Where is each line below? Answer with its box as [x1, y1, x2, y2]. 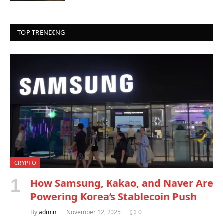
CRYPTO [14, 158, 36, 166]
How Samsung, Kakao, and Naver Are [30, 176, 213, 190]
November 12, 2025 [66, 207, 121, 216]
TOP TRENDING [17, 27, 65, 37]
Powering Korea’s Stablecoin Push [30, 189, 197, 203]
